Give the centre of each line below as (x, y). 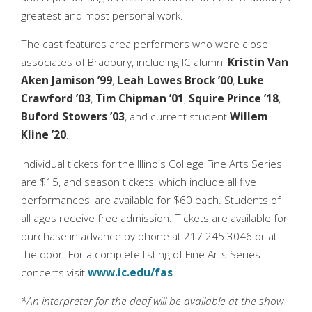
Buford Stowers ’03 (73, 117)
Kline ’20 (44, 135)
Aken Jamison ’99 (67, 81)
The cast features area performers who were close (145, 45)
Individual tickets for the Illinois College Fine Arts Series (151, 164)
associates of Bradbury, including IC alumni (124, 63)
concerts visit (54, 272)
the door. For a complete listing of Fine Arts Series (141, 254)
